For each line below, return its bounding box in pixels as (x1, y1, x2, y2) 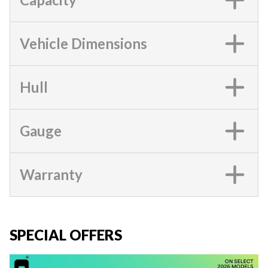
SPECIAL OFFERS (10, 226, 122, 243)
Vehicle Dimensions (20, 34, 147, 52)
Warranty (20, 165, 83, 183)
